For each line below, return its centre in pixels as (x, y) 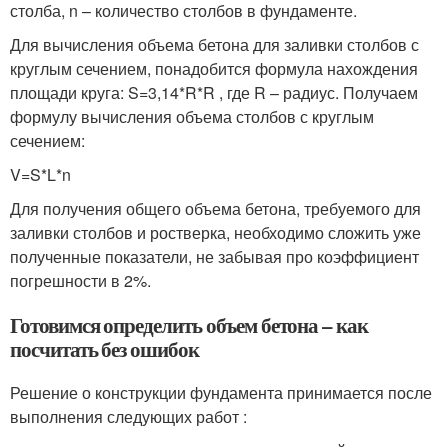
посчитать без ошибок (104, 349)
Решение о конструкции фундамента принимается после (221, 393)
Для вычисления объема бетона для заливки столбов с (214, 45)
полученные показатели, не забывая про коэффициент (214, 257)
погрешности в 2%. (80, 281)
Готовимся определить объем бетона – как (189, 325)
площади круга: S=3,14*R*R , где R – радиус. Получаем (214, 93)
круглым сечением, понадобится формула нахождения (214, 69)
